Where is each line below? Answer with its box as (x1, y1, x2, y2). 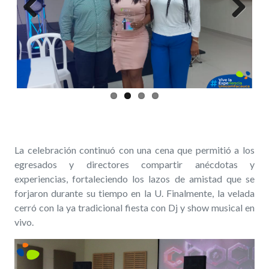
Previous (23, 21, 59, 32)
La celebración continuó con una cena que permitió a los (14, 144, 255, 156)
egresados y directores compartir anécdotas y (14, 159, 255, 171)
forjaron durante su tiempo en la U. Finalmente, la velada (14, 187, 255, 199)
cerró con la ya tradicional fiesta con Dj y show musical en (14, 202, 255, 214)
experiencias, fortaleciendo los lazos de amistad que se (14, 173, 255, 185)
